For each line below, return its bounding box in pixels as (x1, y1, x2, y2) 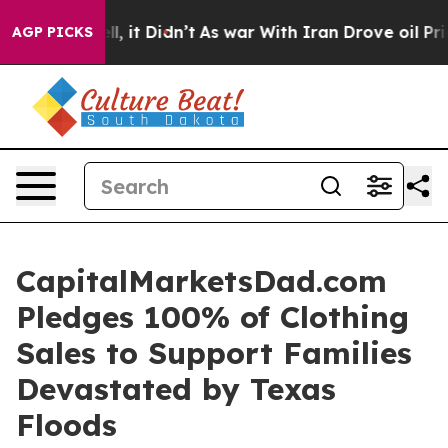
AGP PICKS (12, 23, 93, 41)
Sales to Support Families (16, 334, 412, 372)
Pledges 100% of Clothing (16, 298, 409, 336)
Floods (16, 406, 117, 444)
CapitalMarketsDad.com (16, 262, 387, 300)
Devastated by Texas (16, 370, 336, 408)
